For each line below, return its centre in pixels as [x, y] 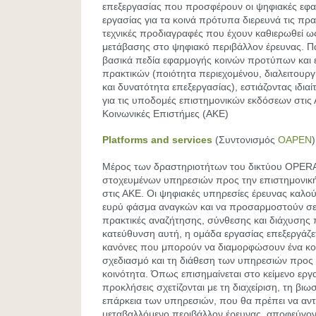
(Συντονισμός [245, 140]
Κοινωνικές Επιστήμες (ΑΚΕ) [165, 114]
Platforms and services [157, 140]
